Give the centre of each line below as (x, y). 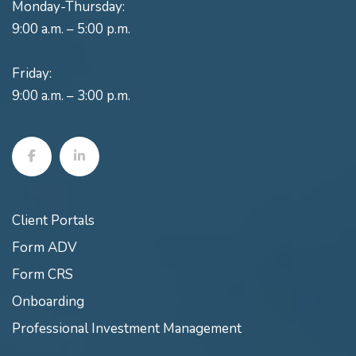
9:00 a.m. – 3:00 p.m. (71, 95)
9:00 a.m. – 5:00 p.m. (71, 29)
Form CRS (43, 274)
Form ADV (44, 247)
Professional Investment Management (127, 328)
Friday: (32, 73)
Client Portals (53, 220)
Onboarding (48, 301)
